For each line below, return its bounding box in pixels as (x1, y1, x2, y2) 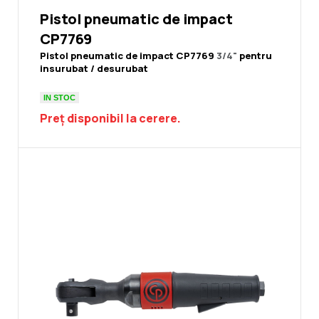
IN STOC (43, 93, 75, 102)
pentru (239, 49, 272, 63)
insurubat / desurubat (40, 62, 148, 75)
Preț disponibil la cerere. (40, 110, 181, 127)
